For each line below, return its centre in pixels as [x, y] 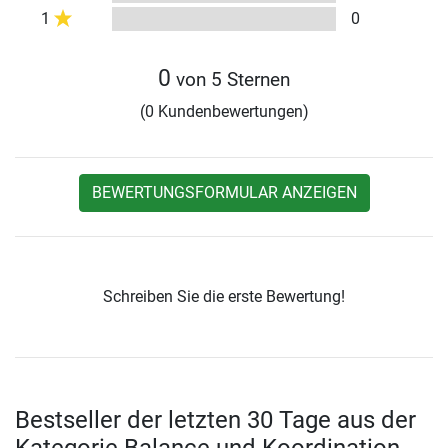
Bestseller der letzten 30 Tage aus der [215, 419]
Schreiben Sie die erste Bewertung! [224, 296]
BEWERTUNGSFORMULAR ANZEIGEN [224, 192]
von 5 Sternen [230, 79]
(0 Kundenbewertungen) [224, 111]
